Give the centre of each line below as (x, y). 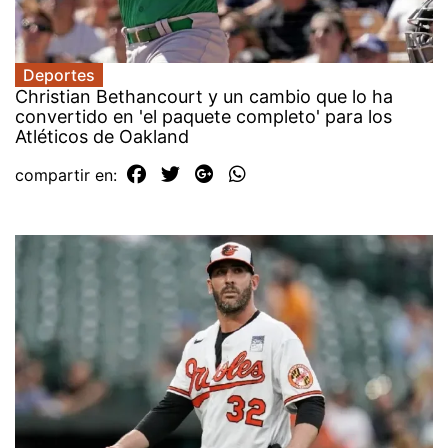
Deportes (59, 75)
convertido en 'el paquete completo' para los (203, 117)
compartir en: (68, 175)
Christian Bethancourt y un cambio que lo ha (204, 97)
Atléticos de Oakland (102, 137)
